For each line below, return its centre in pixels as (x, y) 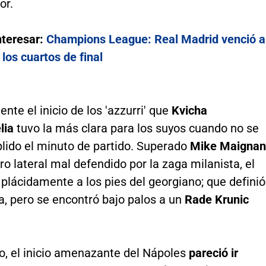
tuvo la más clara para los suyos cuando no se (136, 129)
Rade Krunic (216, 200)
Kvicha (189, 111)
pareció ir (213, 253)
